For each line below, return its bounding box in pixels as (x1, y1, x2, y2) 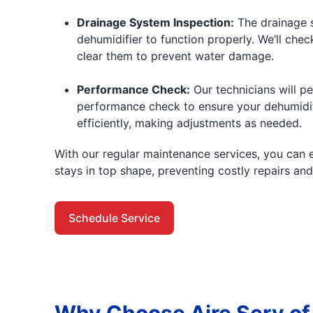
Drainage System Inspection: (76, 15, 234, 29)
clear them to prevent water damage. (76, 48, 274, 63)
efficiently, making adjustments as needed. (76, 115, 302, 130)
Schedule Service (68, 210, 160, 225)
